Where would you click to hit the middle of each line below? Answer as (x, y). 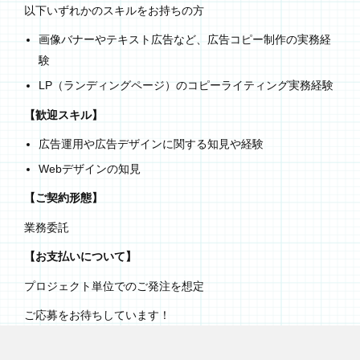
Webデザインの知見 (89, 168)
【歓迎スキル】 (63, 115)
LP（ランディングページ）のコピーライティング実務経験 (186, 86)
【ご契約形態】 (63, 198)
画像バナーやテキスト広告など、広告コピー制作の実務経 (184, 40)
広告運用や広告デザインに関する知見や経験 (151, 144)
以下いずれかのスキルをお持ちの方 (114, 10)
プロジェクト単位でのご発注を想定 (114, 286)
